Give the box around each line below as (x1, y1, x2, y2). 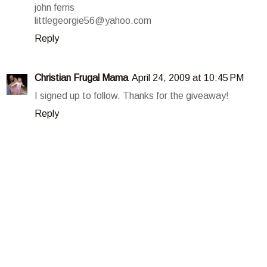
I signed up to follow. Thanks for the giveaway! (35, 91, 229, 101)
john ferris (35, 2, 74, 13)
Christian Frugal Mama (35, 73, 128, 83)
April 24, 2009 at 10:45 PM (132, 73, 244, 83)
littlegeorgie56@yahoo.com (35, 15, 151, 26)
